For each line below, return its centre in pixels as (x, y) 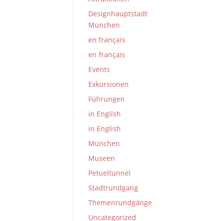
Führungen (107, 99)
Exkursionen (109, 84)
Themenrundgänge (120, 203)
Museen (102, 158)
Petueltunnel (110, 173)
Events (99, 69)
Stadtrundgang (113, 188)
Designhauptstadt (118, 14)
